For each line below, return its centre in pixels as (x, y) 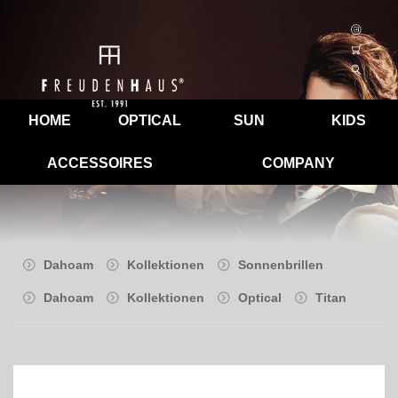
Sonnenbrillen (281, 265)
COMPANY (298, 163)
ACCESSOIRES (99, 163)
